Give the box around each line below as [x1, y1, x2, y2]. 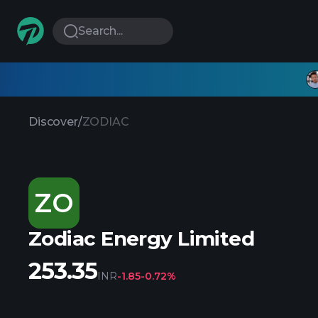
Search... [78, 24, 123, 38]
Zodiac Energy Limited [28, 226, 255, 251]
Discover [28, 115, 78, 128]
